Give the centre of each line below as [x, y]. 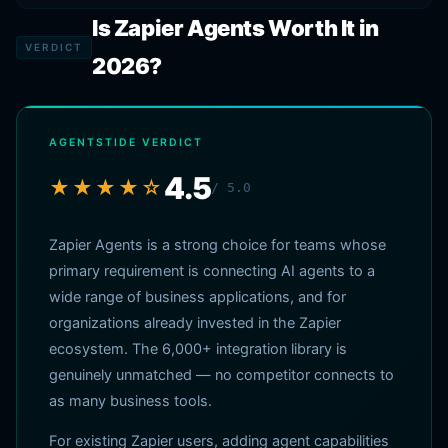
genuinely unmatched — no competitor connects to [221, 375]
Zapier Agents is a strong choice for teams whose [217, 245]
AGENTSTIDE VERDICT [126, 142]
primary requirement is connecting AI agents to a [212, 271]
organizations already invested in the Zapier [195, 323]
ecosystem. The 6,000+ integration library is [198, 349]
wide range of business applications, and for [197, 297]
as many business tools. [130, 401]
